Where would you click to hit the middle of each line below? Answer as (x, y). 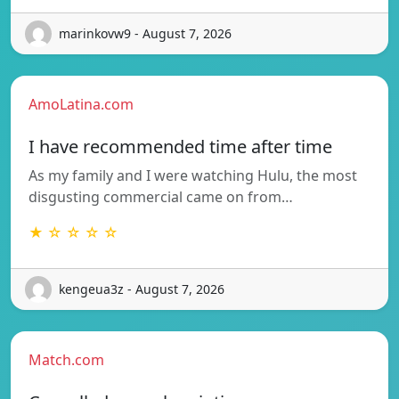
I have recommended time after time (180, 146)
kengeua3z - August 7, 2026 (142, 289)
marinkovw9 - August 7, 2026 (145, 34)
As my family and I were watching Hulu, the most (193, 175)
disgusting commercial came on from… (161, 196)
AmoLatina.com (81, 104)
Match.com (66, 359)
